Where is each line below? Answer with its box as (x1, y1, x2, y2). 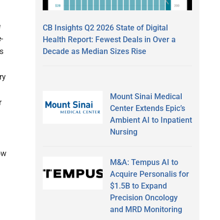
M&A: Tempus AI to (110, 157, 178, 167)
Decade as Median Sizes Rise (43, 46, 146, 56)
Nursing (110, 127, 137, 137)
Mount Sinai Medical (110, 91, 182, 101)
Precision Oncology (110, 192, 178, 202)
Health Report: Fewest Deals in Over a (43, 34, 176, 44)
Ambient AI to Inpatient (110, 115, 192, 125)
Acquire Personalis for (110, 169, 189, 179)
